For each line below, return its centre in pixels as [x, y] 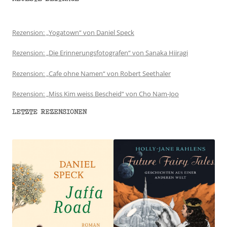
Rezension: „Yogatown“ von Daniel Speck [73, 33]
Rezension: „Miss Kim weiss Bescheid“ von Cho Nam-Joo [96, 93]
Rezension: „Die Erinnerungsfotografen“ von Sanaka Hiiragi [100, 53]
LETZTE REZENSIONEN [49, 112]
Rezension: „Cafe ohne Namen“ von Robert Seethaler [91, 73]
